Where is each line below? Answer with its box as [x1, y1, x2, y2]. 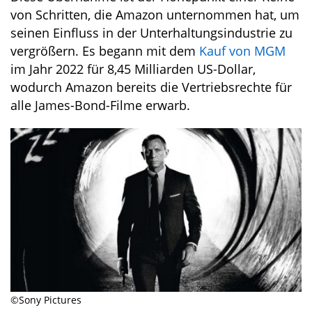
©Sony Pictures [10, 293, 81, 307]
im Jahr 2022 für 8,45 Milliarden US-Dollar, [10, 61, 256, 77]
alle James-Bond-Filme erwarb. [10, 97, 190, 114]
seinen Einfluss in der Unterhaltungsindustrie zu [10, 24, 292, 41]
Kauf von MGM [196, 42, 286, 59]
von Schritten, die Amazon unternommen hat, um [10, 6, 299, 23]
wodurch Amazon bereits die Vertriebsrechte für [10, 79, 292, 95]
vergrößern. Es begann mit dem [10, 42, 196, 59]
